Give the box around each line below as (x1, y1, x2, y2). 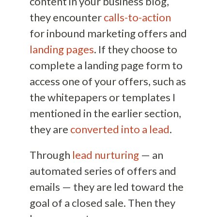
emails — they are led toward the (29, 180, 184, 194)
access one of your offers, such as (29, 75, 186, 88)
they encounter (29, 11, 104, 24)
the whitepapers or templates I (29, 91, 175, 104)
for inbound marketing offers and (29, 27, 187, 40)
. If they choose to (93, 43, 177, 56)
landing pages (29, 43, 94, 56)
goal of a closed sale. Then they (29, 196, 175, 210)
